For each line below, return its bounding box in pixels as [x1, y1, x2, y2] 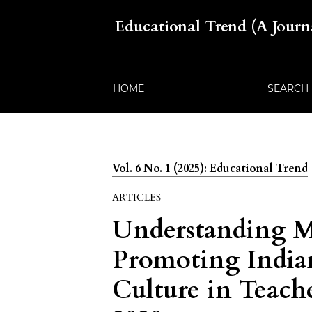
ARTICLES [112, 191, 162, 204]
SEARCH [267, 82, 309, 95]
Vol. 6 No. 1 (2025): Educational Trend [112, 161, 309, 176]
